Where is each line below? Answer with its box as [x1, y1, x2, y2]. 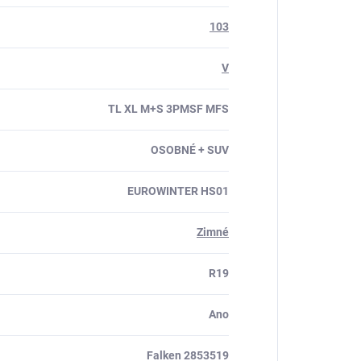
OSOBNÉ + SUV [151, 143, 229, 156]
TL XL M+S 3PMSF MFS [108, 102, 229, 115]
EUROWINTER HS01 [127, 185, 229, 197]
